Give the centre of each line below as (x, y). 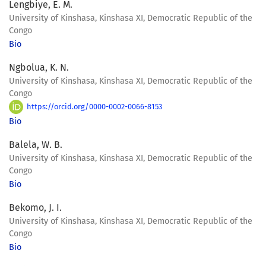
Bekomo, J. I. (35, 208)
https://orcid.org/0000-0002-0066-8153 (94, 106)
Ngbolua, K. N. (39, 68)
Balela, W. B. (36, 145)
